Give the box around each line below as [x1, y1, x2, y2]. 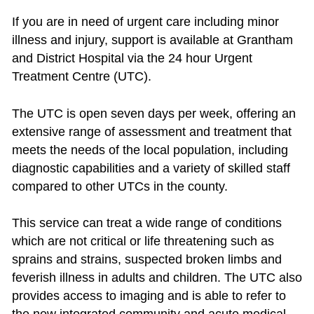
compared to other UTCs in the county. [11, 179, 228, 193]
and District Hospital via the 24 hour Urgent [11, 51, 252, 66]
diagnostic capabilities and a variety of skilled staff [11, 161, 290, 175]
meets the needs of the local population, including [11, 142, 288, 157]
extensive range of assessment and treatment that [11, 124, 292, 139]
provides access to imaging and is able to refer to [11, 289, 286, 303]
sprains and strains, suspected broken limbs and [11, 252, 282, 267]
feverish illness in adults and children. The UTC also [11, 271, 302, 285]
